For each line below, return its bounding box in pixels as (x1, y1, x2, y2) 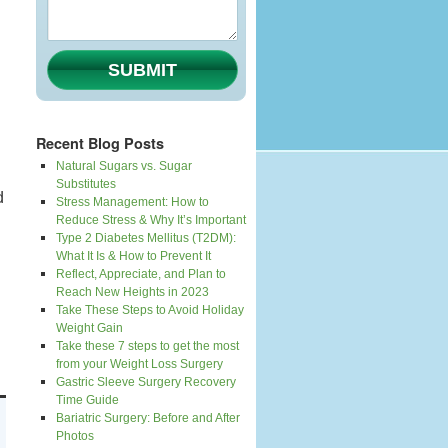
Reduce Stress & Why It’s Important (56, 213, 246, 227)
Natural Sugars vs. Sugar (56, 159, 192, 173)
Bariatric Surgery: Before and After (56, 411, 240, 425)
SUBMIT (108, 60, 177, 80)
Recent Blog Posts (36, 133, 164, 153)
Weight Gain (56, 321, 123, 335)
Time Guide (56, 393, 119, 407)
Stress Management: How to (56, 195, 209, 209)
